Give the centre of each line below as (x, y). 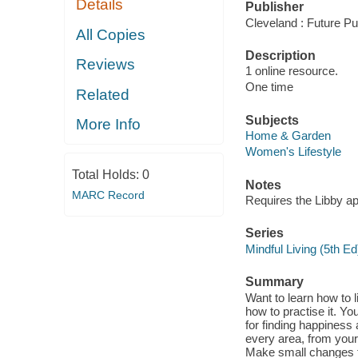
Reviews (106, 65)
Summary (274, 282)
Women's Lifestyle (293, 152)
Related (103, 94)
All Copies (111, 34)
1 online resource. (291, 71)
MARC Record (108, 195)
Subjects (272, 120)
